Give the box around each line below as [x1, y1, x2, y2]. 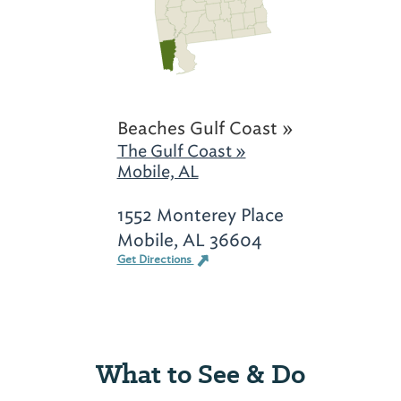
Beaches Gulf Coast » [116, 116, 294, 140]
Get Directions [116, 252, 194, 267]
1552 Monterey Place [116, 203, 284, 226]
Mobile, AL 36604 [116, 228, 262, 252]
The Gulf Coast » [116, 141, 246, 161]
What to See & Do [96, 355, 305, 392]
